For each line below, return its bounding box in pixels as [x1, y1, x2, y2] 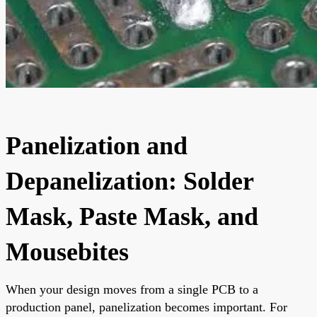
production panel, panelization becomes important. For [6, 299, 287, 314]
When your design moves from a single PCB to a [6, 282, 258, 296]
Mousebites [6, 237, 129, 266]
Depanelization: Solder [6, 166, 253, 195]
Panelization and [6, 131, 188, 160]
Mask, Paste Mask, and [6, 202, 258, 231]
